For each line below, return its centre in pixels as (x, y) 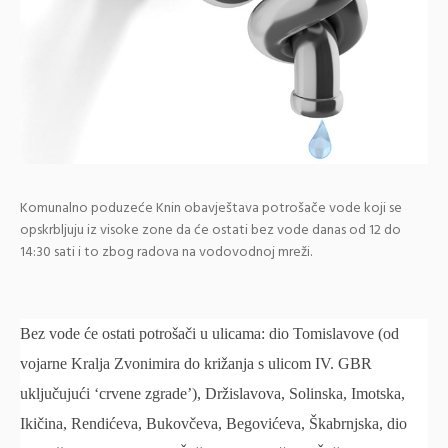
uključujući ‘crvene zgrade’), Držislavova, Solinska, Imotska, (212, 394)
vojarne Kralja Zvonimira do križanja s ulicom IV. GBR (196, 364)
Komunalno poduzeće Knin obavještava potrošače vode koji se (211, 209)
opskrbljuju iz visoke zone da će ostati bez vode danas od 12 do (210, 231)
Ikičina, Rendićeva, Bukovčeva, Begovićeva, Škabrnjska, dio (213, 424)
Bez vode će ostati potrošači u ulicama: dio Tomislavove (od (209, 334)
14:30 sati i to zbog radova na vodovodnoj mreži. (166, 253)
